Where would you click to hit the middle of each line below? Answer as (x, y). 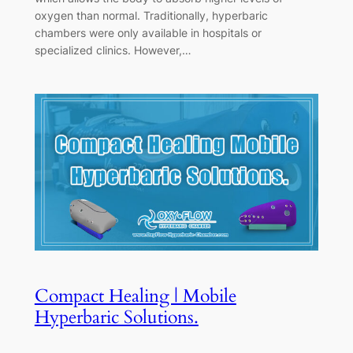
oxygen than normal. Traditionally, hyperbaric (151, 16)
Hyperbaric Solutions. (116, 318)
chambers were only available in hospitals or (148, 33)
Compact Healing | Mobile (135, 296)
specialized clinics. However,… (113, 50)
